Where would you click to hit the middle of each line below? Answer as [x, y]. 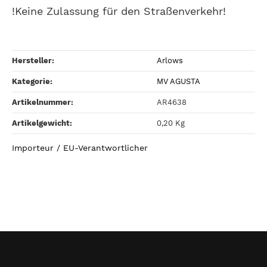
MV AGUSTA [178, 81]
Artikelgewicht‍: [42, 123]
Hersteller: [33, 60]
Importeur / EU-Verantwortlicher [80, 148]
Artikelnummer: [43, 102]
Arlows [170, 60]
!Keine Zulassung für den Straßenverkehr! [119, 11]
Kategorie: [32, 81]
